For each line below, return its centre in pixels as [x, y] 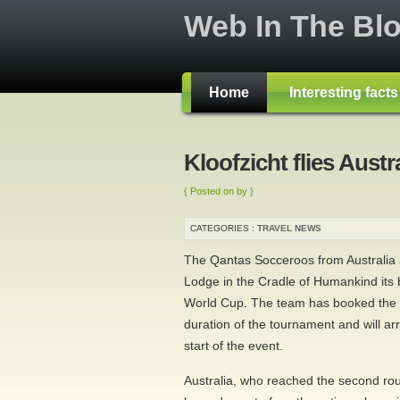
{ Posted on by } [219, 191]
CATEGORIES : [224, 228]
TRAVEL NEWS [289, 228]
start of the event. [233, 346]
